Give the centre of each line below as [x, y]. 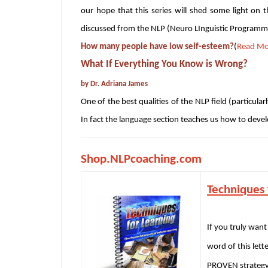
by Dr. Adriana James [114, 84]
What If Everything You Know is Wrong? [164, 64]
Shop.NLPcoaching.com [141, 159]
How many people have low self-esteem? [157, 47]
